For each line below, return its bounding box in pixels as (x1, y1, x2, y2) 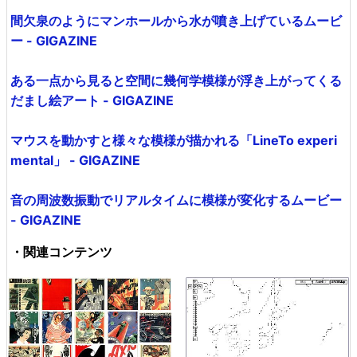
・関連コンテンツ (10, 244, 112, 260)
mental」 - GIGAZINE (10, 152, 140, 168)
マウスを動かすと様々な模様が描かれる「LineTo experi (10, 132, 337, 148)
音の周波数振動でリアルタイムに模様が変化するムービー (10, 192, 342, 208)
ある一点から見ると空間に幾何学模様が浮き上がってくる (10, 73, 342, 88)
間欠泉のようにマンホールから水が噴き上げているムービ (10, 13, 342, 29)
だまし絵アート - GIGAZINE (10, 92, 174, 108)
